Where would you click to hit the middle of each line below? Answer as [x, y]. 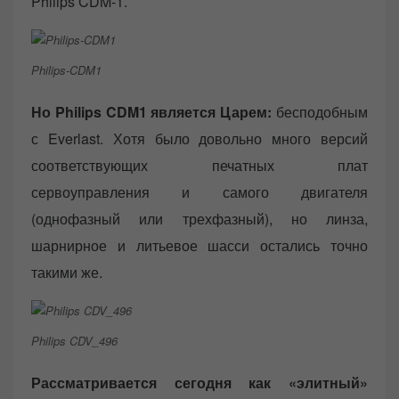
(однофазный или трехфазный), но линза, [199, 218]
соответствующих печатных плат [199, 165]
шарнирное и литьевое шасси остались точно [199, 245]
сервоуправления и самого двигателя [199, 191]
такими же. [67, 272]
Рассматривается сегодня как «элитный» [199, 382]
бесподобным [320, 111]
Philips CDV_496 [74, 341]
